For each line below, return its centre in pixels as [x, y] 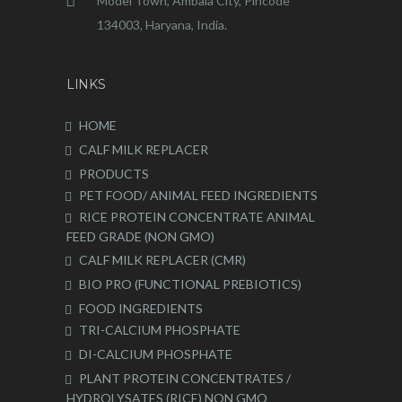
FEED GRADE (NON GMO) [140, 236]
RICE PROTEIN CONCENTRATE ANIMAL [197, 216]
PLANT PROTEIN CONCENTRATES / [185, 378]
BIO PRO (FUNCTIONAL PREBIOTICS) [190, 284]
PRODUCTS [114, 173]
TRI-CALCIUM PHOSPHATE [160, 329]
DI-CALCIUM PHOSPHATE [156, 354]
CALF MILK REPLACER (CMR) [162, 259]
